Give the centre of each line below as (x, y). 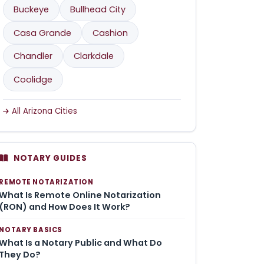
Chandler (33, 56)
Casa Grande (43, 33)
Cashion (110, 33)
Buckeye (32, 9)
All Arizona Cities (44, 111)
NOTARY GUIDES (50, 159)
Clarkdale (94, 56)
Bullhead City (98, 9)
